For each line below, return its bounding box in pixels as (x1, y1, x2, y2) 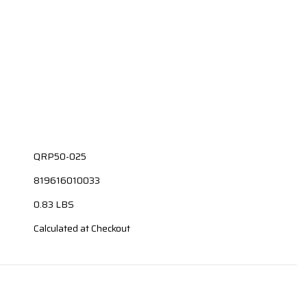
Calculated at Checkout (34, 220, 131, 236)
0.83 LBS (34, 196, 75, 212)
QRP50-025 (34, 148, 87, 164)
